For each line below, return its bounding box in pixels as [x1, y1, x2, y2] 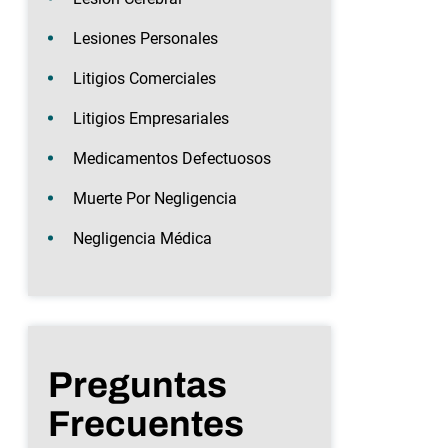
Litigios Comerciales [73, 68, 216, 88]
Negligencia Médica [73, 228, 212, 248]
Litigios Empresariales [73, 108, 229, 128]
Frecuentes [48, 403, 244, 444]
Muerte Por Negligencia [73, 188, 237, 208]
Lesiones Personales [73, 28, 218, 48]
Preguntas [48, 364, 227, 405]
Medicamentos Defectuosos [73, 148, 271, 168]
